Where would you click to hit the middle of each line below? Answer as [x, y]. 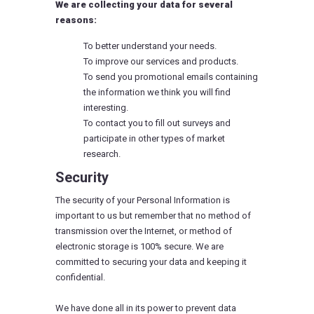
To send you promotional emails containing [171, 77]
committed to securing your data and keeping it [151, 262]
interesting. [106, 108]
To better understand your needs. [150, 46]
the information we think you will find [157, 92]
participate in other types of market [154, 138]
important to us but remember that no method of [153, 216]
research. [102, 154]
